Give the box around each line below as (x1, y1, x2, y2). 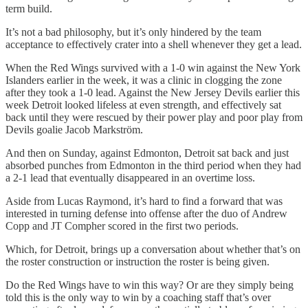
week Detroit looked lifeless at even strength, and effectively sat (5, 98, 281, 111)
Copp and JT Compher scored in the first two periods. (5, 219, 239, 232)
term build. (5, 2, 52, 14)
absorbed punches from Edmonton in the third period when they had (5, 159, 301, 171)
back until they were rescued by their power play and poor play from (5, 111, 302, 123)
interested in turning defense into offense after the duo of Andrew (5, 207, 287, 219)
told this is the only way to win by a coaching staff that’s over (5, 291, 271, 303)
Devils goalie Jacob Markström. (5, 123, 143, 135)
